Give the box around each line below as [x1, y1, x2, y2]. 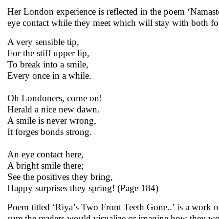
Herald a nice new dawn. [7, 104, 100, 114]
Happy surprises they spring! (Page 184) [7, 183, 158, 193]
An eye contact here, [7, 149, 84, 159]
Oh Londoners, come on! [7, 93, 102, 103]
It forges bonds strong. [7, 127, 92, 137]
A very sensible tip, [7, 37, 79, 47]
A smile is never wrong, [7, 115, 96, 126]
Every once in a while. [7, 70, 91, 81]
